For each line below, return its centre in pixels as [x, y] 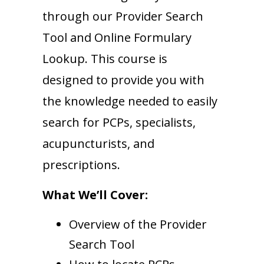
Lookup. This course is [105, 59]
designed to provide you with [123, 80]
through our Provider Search [123, 16]
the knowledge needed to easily [130, 101]
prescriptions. [81, 165]
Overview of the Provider [138, 225]
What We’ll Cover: [95, 195]
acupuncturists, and [98, 144]
